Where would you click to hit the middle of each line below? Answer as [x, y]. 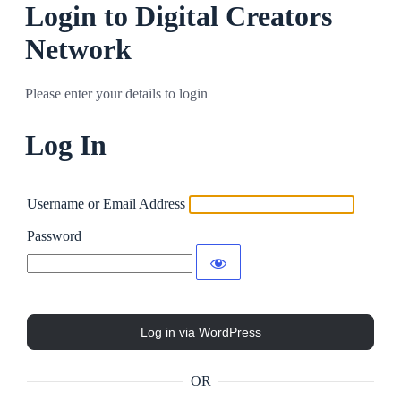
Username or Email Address [106, 204]
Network [78, 50]
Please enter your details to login [116, 93]
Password [54, 236]
